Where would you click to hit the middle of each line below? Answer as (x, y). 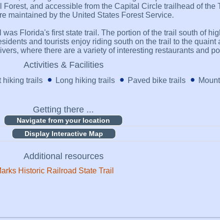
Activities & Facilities (63, 65)
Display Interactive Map (64, 133)
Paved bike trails (156, 80)
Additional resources (63, 156)
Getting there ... (63, 109)
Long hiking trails (85, 80)
